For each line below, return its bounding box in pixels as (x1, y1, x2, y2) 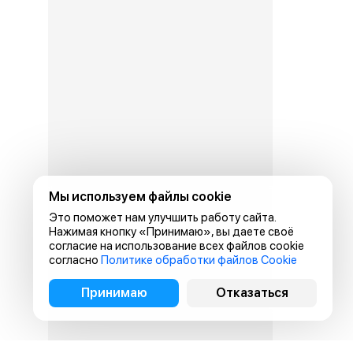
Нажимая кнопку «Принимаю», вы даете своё (49, 225, 294, 239)
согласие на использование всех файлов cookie (49, 239, 304, 253)
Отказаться (215, 285, 288, 300)
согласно (49, 253, 101, 267)
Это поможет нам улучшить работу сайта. (49, 210, 276, 225)
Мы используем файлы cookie (49, 189, 231, 204)
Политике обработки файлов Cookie (101, 253, 297, 267)
